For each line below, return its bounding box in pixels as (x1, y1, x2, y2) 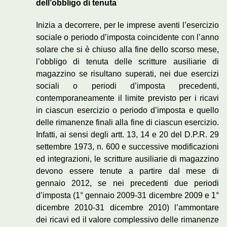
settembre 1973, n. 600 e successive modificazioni (36, 142, 219, 152)
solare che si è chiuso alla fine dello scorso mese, (36, 45, 219, 54)
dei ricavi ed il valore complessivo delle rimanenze (36, 215, 219, 224)
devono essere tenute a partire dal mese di (36, 167, 219, 176)
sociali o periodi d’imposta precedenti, (36, 82, 219, 91)
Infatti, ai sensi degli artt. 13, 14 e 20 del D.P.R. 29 (36, 130, 219, 139)
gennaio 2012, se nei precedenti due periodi (36, 179, 219, 188)
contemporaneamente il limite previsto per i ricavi (36, 94, 219, 103)
